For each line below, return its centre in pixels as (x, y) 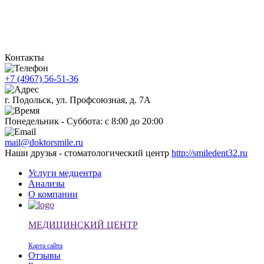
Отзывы (44, 255)
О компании (53, 194)
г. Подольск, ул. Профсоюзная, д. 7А (78, 100)
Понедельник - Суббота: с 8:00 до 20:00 (84, 121)
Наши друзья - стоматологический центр (88, 153)
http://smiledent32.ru (209, 153)
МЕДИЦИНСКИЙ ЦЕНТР (83, 225)
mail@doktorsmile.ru (44, 142)
